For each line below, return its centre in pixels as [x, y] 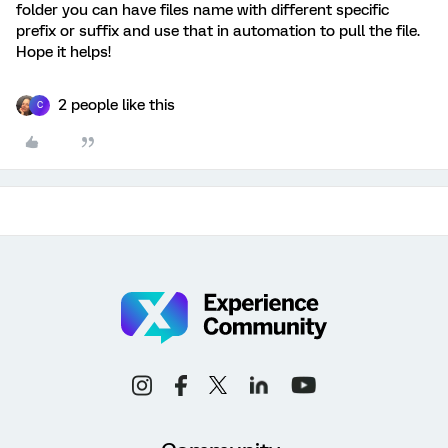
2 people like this [116, 104]
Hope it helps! [63, 51]
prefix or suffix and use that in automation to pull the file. [218, 30]
